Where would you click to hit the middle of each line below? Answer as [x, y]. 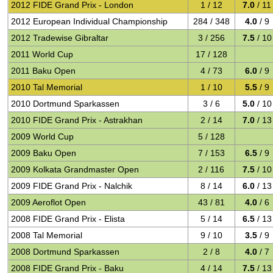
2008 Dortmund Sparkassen [66, 252]
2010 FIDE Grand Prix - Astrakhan [77, 120]
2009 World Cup [43, 136]
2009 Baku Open [44, 153]
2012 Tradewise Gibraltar [60, 38]
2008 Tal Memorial [47, 235]
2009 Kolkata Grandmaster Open [75, 169]
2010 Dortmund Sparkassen [66, 104]
